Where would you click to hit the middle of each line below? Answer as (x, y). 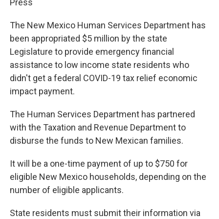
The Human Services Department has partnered (102, 114)
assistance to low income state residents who (99, 65)
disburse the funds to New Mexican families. (97, 141)
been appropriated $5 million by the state (88, 39)
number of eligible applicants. (67, 190)
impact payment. (42, 91)
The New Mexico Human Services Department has (108, 25)
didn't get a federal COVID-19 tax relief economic (104, 78)
